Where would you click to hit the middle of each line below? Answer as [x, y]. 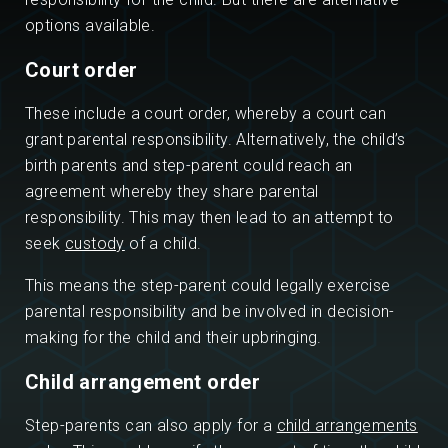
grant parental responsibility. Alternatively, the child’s [215, 140]
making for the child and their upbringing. [173, 338]
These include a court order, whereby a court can [206, 114]
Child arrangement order [143, 382]
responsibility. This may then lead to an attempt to [209, 218]
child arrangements [347, 426]
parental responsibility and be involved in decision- [210, 312]
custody [95, 244]
